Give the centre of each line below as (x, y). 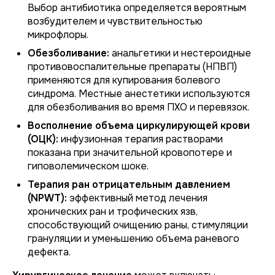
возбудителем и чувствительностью (115, 21)
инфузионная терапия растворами (141, 139)
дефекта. (49, 252)
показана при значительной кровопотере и (130, 153)
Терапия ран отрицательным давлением (129, 184)
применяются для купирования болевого (124, 80)
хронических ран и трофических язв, (113, 211)
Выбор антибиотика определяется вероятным (137, 8)
